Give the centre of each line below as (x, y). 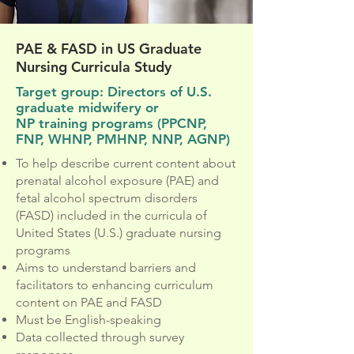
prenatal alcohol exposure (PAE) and (117, 181)
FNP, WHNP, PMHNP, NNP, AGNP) (123, 139)
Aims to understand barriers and (106, 267)
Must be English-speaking (88, 320)
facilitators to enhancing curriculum (115, 285)
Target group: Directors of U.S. (114, 92)
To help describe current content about (126, 163)
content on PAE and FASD (89, 302)
